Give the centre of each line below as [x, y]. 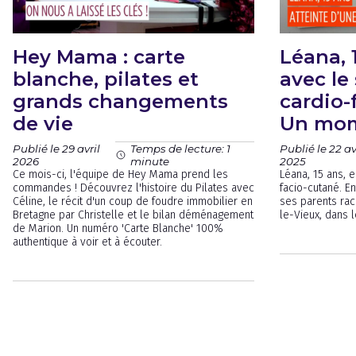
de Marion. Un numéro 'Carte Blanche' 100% [118, 228]
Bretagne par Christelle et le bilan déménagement [133, 215]
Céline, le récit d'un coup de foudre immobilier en [133, 201]
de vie [43, 124]
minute [149, 161]
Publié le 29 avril [56, 148]
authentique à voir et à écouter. [87, 242]
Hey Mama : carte [99, 57]
